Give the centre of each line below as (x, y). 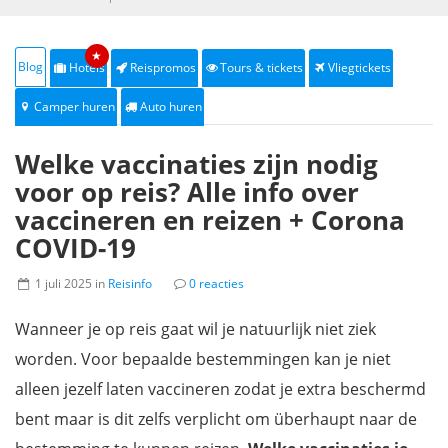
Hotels (86, 67)
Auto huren (170, 106)
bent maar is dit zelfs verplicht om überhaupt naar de (216, 419)
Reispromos (162, 67)
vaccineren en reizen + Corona (210, 220)
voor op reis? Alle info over (187, 192)
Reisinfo (129, 283)
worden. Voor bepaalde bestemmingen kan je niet (203, 359)
